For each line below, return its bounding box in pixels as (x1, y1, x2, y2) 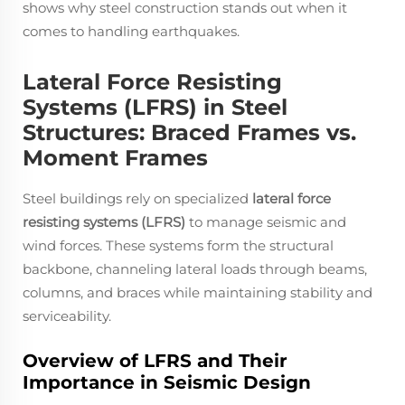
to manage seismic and (185, 212, 346, 231)
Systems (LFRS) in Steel (23, 93, 287, 120)
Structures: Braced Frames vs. (23, 118, 356, 146)
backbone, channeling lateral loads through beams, (23, 259, 367, 278)
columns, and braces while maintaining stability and (23, 283, 372, 301)
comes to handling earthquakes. (23, 22, 240, 40)
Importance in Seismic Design (23, 371, 311, 393)
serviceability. (23, 306, 111, 325)
